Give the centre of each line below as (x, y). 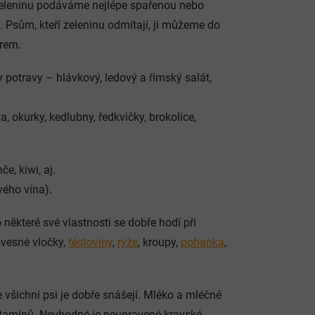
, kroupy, (159, 242)
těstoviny (90, 242)
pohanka (202, 242)
